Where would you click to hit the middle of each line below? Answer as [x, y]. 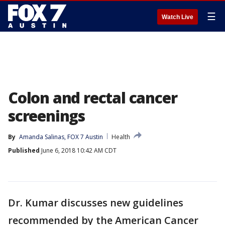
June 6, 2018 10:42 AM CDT [78, 150]
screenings [47, 116]
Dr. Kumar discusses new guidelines [96, 203]
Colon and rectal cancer [93, 98]
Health [121, 137]
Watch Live [178, 17]
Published [24, 150]
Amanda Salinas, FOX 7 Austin [61, 137]
